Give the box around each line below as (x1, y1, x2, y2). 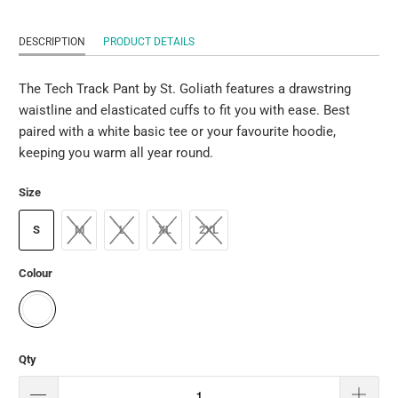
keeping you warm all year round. (19, 144, 214, 161)
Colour (19, 267, 53, 281)
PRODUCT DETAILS (103, 35, 195, 48)
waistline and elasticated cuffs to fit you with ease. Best (19, 101, 351, 118)
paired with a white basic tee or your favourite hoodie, (19, 123, 337, 139)
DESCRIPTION (19, 35, 86, 48)
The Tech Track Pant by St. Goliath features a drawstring (19, 80, 352, 97)
